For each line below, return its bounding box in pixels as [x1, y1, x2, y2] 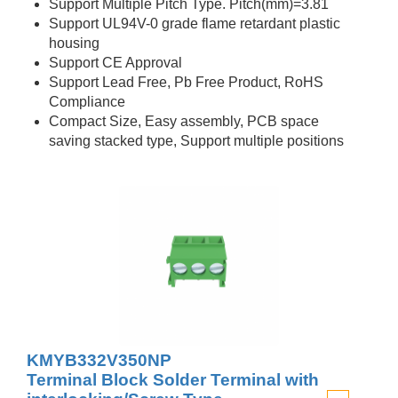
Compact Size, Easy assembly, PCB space [49, 114, 319, 129]
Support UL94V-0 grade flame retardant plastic [49, 16, 340, 31]
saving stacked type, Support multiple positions [49, 133, 344, 148]
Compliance [49, 94, 125, 109]
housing [49, 36, 99, 51]
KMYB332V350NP [27, 351, 171, 370]
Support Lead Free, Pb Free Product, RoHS [49, 75, 323, 90]
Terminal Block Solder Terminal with [27, 370, 319, 389]
